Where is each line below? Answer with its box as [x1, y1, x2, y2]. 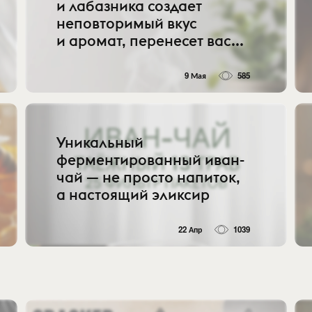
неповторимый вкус [56, 14, 198, 33]
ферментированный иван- [56, 150, 245, 169]
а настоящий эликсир [56, 185, 210, 204]
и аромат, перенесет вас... [56, 31, 244, 50]
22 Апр [178, 223, 203, 235]
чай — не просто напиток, [56, 167, 241, 187]
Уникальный [56, 132, 144, 152]
